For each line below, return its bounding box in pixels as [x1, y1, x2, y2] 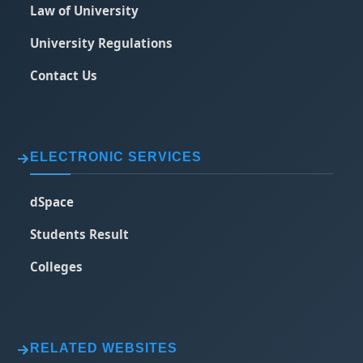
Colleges [30, 258, 83, 275]
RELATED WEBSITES [30, 341, 178, 355]
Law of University [30, 2, 139, 19]
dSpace [30, 194, 75, 210]
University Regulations [30, 35, 173, 51]
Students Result [30, 226, 130, 242]
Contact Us [30, 67, 98, 83]
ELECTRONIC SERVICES [30, 150, 203, 164]
